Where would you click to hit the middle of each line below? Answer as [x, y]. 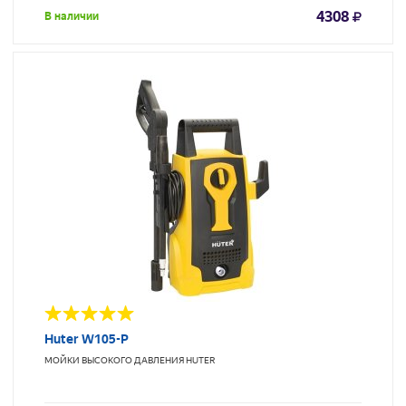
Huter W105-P [87, 339]
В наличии [72, 17]
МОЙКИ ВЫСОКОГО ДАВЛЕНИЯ [114, 361]
